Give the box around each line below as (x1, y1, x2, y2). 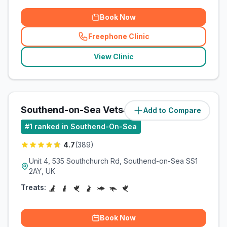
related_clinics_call (115, 36, 186, 45)
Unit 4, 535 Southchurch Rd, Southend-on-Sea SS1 (29, 157, 198, 165)
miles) (184, 106, 206, 115)
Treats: (21, 183, 46, 192)
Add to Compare (143, 106, 201, 115)
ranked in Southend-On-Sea (34, 122, 137, 131)
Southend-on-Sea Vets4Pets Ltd (21, 104, 166, 115)
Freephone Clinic (88, 32, 149, 41)
